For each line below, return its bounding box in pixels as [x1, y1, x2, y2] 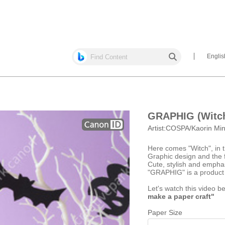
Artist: [148, 124, 166, 132]
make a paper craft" [148, 192, 214, 200]
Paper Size [148, 208, 182, 216]
